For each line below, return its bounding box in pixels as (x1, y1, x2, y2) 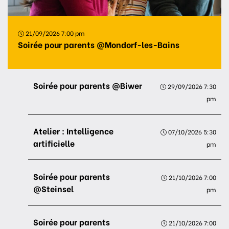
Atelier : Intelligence (33, 125, 113, 136)
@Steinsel (33, 182, 74, 194)
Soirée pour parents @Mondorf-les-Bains (18, 38, 179, 50)
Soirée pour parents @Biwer (33, 79, 142, 91)
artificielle (33, 137, 75, 149)
